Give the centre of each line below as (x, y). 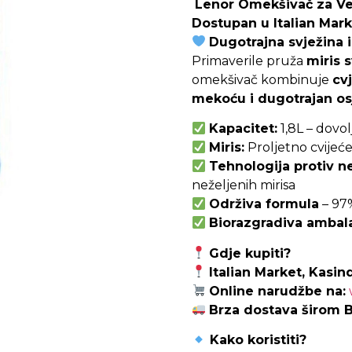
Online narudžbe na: (278, 291)
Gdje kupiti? (250, 253)
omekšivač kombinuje (262, 79)
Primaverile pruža (249, 60)
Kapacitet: (244, 129)
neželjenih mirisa (244, 185)
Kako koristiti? (257, 339)
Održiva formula (264, 204)
